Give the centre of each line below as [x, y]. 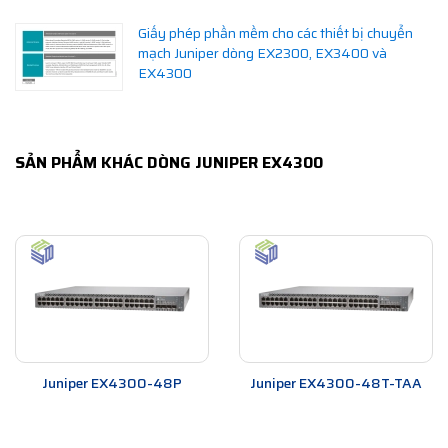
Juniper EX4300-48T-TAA [336, 383]
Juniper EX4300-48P [112, 383]
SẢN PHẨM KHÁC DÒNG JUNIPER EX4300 [169, 163]
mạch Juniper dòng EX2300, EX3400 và [262, 53]
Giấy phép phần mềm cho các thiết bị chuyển [275, 33]
